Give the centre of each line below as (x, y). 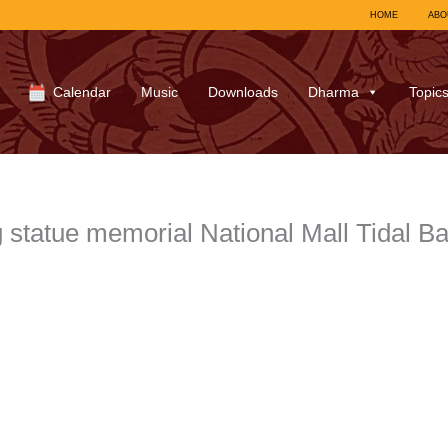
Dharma (333, 92)
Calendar (81, 92)
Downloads (242, 92)
